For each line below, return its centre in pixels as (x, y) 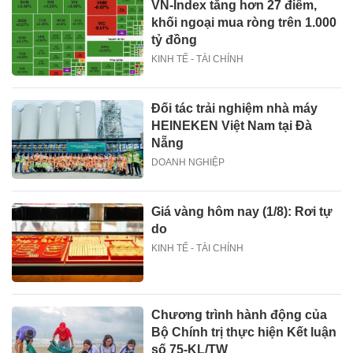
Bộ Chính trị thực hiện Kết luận (244, 333)
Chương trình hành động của (240, 315)
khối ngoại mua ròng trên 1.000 (244, 22)
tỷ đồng (175, 39)
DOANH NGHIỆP (188, 162)
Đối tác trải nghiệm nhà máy (235, 108)
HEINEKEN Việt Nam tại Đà (232, 125)
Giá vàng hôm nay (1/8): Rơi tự (242, 212)
